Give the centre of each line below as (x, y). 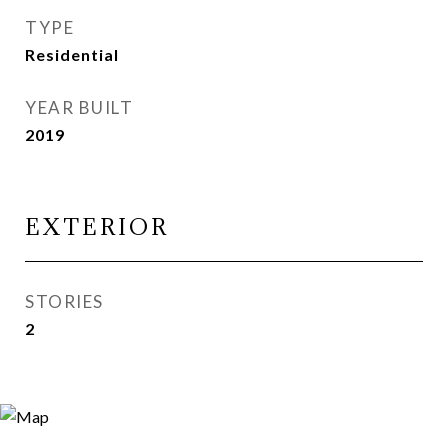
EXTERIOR (97, 226)
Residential (72, 54)
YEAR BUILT (79, 107)
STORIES (64, 301)
